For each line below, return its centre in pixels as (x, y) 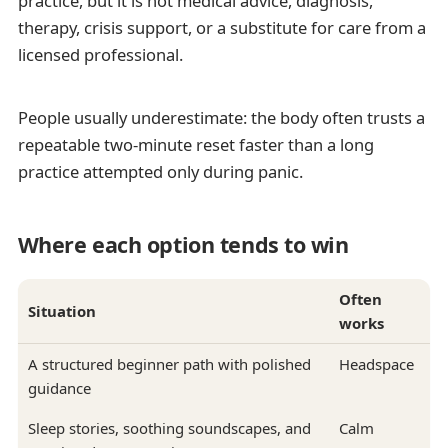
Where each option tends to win (183, 245)
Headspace (376, 364)
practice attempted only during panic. (160, 171)
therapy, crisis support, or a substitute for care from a (221, 28)
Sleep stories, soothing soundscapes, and (169, 428)
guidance (59, 388)
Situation (61, 311)
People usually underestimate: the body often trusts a (221, 117)
